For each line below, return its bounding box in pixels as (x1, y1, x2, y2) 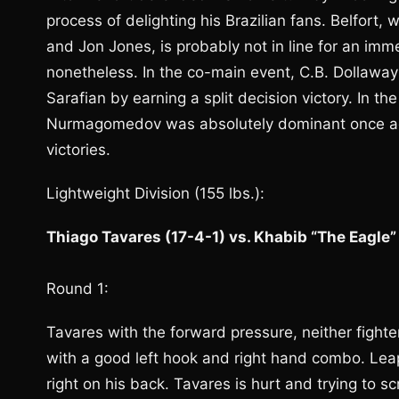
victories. (46, 141, 110, 159)
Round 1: (46, 280, 109, 297)
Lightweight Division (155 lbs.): (46, 184, 265, 202)
